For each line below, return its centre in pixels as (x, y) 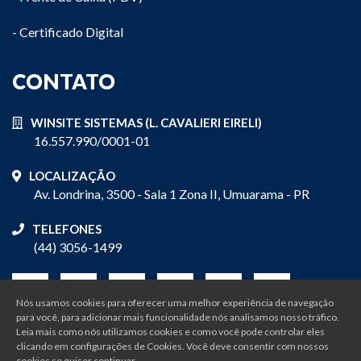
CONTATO (64, 81)
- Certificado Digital (68, 31)
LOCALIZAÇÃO (72, 175)
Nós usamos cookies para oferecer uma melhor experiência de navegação (175, 303)
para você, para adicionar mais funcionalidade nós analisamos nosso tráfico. (178, 317)
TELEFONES (67, 228)
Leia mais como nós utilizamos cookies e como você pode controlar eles (170, 332)
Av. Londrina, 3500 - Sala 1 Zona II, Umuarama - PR (172, 193)
